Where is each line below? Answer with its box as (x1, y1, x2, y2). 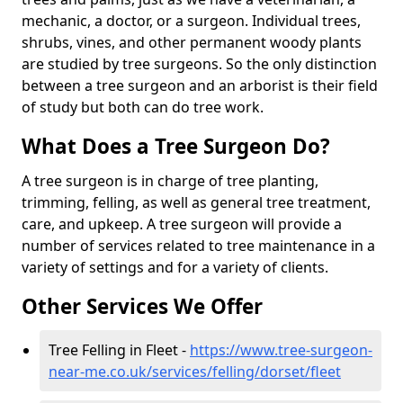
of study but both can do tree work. (22, 96, 264, 117)
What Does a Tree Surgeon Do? (22, 131, 330, 160)
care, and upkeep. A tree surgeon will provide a (22, 213, 342, 234)
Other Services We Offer (22, 291, 263, 320)
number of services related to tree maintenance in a (22, 235, 375, 255)
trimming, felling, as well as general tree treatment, (22, 192, 371, 212)
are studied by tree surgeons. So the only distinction (22, 53, 377, 74)
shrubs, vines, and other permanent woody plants (22, 31, 362, 52)
